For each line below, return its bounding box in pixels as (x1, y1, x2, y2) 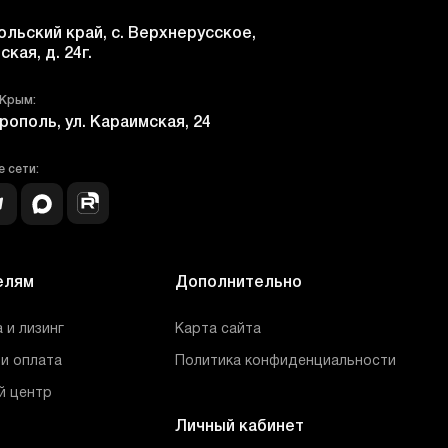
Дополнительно (175, 276, 303, 290)
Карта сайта (175, 323, 262, 336)
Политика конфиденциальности (175, 355, 397, 368)
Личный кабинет (175, 420, 305, 434)
